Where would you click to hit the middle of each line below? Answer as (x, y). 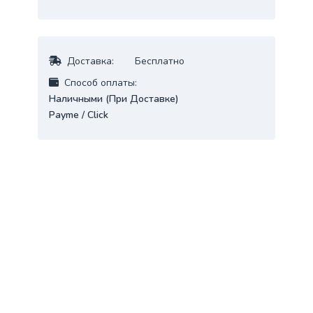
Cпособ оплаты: (100, 83)
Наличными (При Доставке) (114, 99)
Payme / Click (78, 115)
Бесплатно (159, 61)
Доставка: (90, 61)
